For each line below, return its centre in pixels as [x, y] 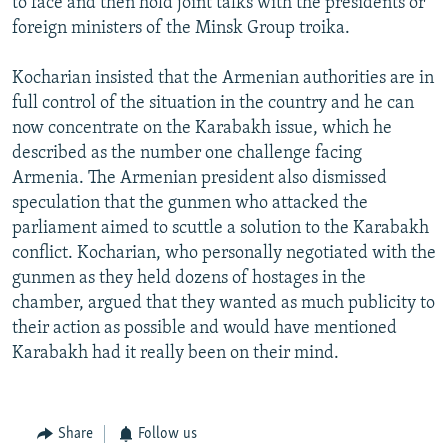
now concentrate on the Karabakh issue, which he [202, 128]
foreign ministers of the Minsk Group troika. [181, 28]
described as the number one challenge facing [187, 153]
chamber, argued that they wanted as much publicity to [223, 303]
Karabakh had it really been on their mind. [175, 353]
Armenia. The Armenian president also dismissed [199, 178]
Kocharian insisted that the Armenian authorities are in [223, 78]
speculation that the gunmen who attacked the [190, 203]
